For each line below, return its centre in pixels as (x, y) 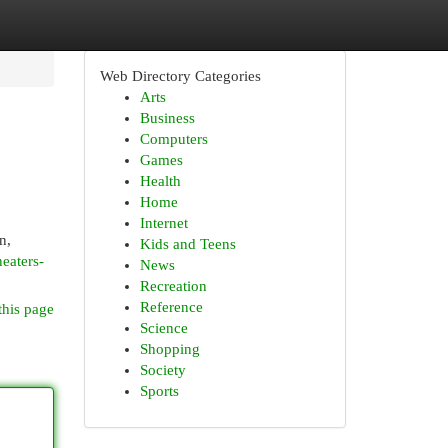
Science (163, 328)
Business (167, 118)
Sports (159, 391)
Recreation (173, 286)
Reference (171, 307)
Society (162, 370)
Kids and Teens (187, 244)
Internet (163, 223)
